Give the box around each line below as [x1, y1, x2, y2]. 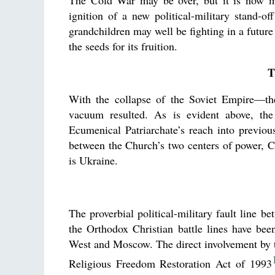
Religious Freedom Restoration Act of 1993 [69, 256, 272, 271]
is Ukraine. [69, 153, 118, 168]
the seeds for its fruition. [69, 39, 177, 53]
